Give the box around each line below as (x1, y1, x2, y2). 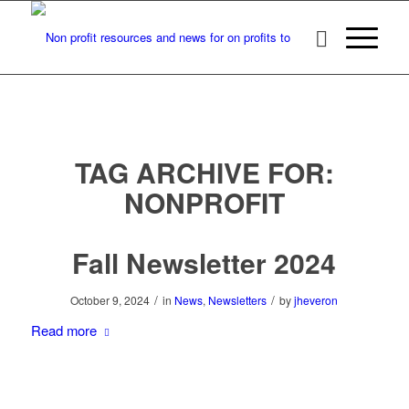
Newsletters (208, 292, 267, 308)
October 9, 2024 (70, 292, 151, 308)
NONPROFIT (123, 183, 285, 222)
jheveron (294, 292, 339, 308)
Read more (30, 320, 97, 340)
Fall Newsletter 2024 (72, 243, 337, 282)
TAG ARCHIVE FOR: (74, 152, 334, 192)
